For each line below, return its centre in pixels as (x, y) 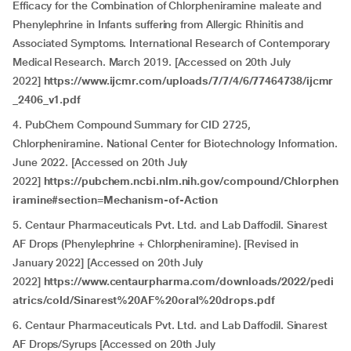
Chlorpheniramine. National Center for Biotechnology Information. (175, 143)
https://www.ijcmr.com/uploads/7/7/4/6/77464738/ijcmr (188, 81)
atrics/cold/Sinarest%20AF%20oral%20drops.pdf (144, 300)
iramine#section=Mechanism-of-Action (116, 200)
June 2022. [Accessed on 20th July (100, 162)
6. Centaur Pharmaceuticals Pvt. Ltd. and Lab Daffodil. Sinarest (170, 325)
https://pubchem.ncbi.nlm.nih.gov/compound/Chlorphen (191, 181)
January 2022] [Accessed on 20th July (108, 262)
